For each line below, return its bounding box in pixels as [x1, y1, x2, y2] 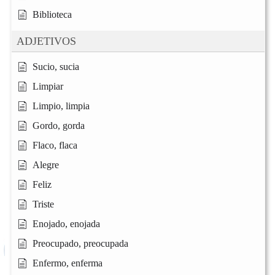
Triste [33, 199, 54, 210]
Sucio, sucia [33, 61, 79, 72]
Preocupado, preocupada [33, 238, 128, 249]
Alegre [33, 160, 59, 171]
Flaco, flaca [33, 140, 77, 151]
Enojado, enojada [33, 219, 100, 230]
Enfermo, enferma [33, 258, 103, 269]
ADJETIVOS [17, 35, 76, 48]
